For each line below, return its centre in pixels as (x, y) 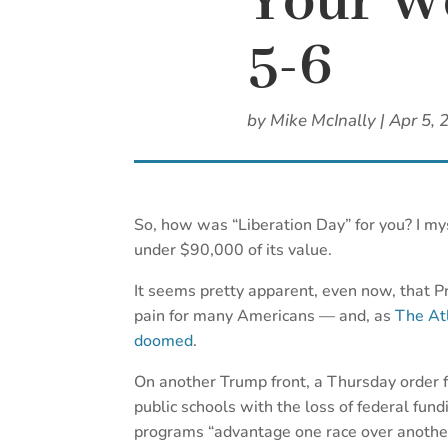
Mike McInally (323, 121)
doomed (164, 341)
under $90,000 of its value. (233, 250)
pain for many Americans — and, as (265, 316)
